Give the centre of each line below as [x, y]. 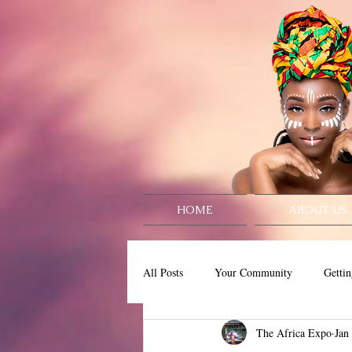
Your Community [253, 272]
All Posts [163, 272]
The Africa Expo [294, 332]
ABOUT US [318, 210]
